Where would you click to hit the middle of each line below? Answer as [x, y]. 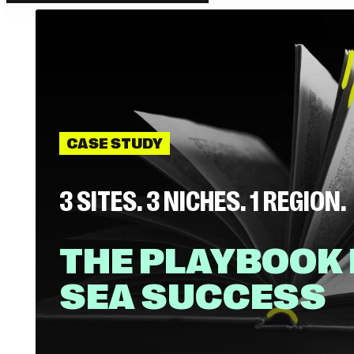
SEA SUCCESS [193, 297]
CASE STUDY [115, 143]
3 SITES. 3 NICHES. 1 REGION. [203, 202]
